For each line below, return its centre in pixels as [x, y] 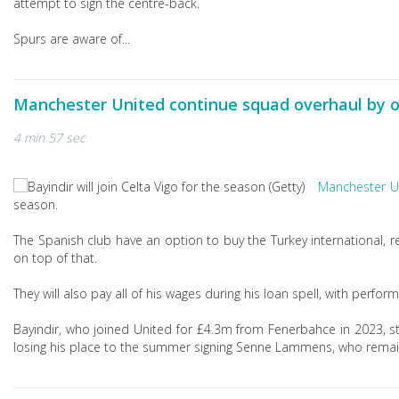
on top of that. [55, 258]
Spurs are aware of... [72, 39]
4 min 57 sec [49, 138]
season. [36, 204]
